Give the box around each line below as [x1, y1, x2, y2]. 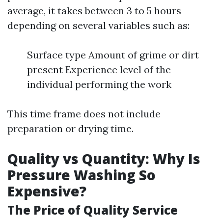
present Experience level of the [27, 63, 171, 76]
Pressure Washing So [7, 165, 156, 184]
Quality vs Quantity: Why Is [7, 149, 200, 168]
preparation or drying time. [7, 122, 134, 135]
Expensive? [7, 182, 86, 200]
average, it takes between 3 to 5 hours [7, 4, 181, 17]
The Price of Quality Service [7, 202, 178, 218]
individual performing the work [27, 78, 171, 90]
